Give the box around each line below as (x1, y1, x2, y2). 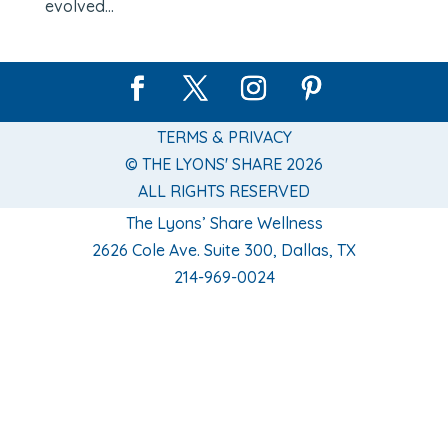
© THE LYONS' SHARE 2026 (125, 154, 323, 175)
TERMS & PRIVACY (156, 127, 292, 148)
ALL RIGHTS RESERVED (138, 181, 310, 202)
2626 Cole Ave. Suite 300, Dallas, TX (92, 239, 356, 260)
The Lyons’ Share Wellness (125, 212, 323, 233)
